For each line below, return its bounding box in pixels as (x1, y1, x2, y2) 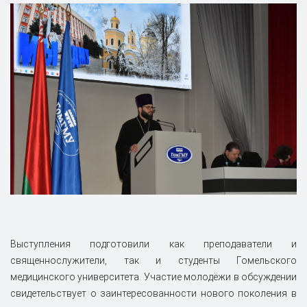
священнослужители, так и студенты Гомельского (10, 255, 297, 267)
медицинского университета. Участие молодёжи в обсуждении (10, 271, 297, 283)
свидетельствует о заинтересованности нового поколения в (10, 288, 297, 299)
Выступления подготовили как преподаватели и (10, 238, 297, 250)
